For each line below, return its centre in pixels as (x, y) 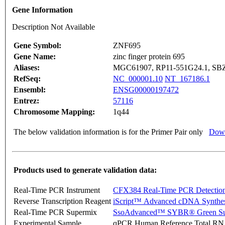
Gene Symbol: (37, 46)
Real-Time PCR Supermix (55, 212)
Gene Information (42, 10)
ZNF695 (127, 46)
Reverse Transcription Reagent (62, 201)
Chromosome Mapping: (54, 112)
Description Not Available (53, 27)
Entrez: (26, 101)
